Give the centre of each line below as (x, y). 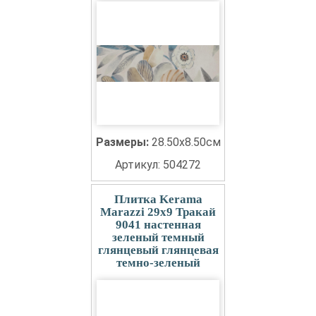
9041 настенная (158, 225)
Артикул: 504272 (158, 165)
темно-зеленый (158, 263)
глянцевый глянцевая (158, 250)
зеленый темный (158, 237)
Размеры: (123, 142)
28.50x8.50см (186, 142)
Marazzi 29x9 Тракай (158, 212)
